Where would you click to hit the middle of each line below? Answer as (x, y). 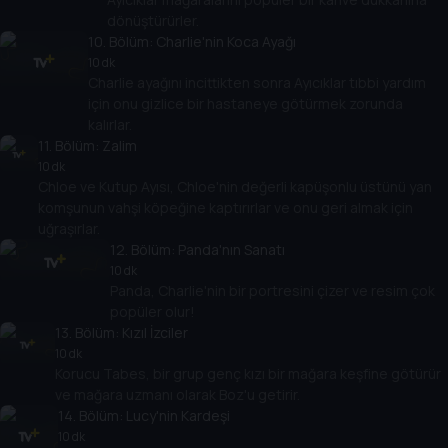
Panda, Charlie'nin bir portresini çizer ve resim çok (273, 291)
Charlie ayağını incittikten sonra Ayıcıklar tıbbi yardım (257, 83)
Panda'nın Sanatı (232, 250)
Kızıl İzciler (155, 333)
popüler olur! (153, 312)
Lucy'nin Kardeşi (178, 416)
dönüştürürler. (153, 21)
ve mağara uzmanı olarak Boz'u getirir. (178, 395)
